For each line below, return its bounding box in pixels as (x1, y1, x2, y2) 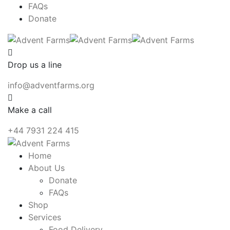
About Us (28, 163, 65, 174)
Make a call (8, 104, 52, 115)
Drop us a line (8, 59, 62, 70)
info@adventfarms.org (8, 80, 94, 90)
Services (28, 212, 61, 223)
